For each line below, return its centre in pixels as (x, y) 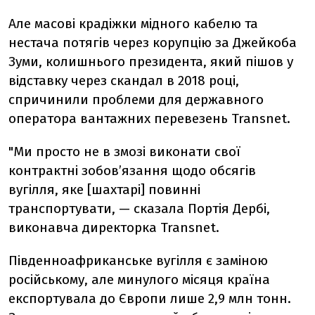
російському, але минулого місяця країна (139, 279)
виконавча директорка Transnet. (116, 227)
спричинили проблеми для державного (136, 99)
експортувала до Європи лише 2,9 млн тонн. (150, 298)
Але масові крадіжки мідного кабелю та (133, 23)
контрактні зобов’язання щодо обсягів (132, 170)
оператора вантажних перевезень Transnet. (151, 118)
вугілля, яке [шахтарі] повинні (104, 189)
